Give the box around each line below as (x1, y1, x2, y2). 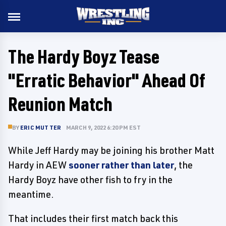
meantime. (8, 188, 54, 200)
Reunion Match (8, 92, 112, 116)
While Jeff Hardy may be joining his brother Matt (8, 144, 214, 156)
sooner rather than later (69, 159, 174, 171)
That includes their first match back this (8, 212, 178, 224)
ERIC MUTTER (20, 124, 62, 131)
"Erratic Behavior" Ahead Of (8, 68, 205, 92)
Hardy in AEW (8, 159, 69, 171)
